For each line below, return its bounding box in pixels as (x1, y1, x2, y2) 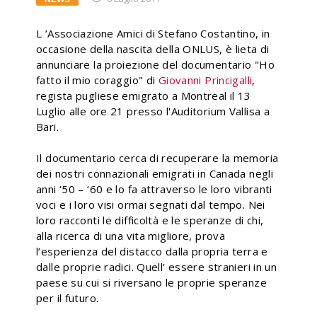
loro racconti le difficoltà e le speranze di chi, (36, 213, 264, 227)
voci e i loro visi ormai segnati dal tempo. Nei (36, 197, 265, 212)
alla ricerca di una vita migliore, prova (36, 229, 225, 243)
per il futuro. (36, 291, 99, 305)
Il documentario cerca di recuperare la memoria (36, 151, 279, 165)
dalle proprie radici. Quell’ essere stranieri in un (36, 260, 277, 274)
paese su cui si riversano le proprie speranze (36, 275, 267, 289)
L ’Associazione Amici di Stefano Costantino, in (36, 26, 270, 40)
